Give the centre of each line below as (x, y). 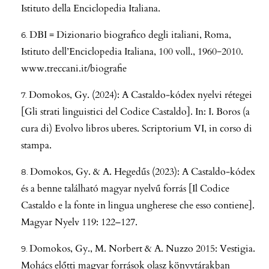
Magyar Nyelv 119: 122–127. (79, 222)
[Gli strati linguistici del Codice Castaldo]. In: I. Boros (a (135, 111)
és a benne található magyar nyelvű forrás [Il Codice (125, 188)
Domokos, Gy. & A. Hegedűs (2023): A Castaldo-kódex (143, 171)
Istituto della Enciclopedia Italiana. (91, 8)
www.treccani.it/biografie (74, 68)
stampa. (36, 145)
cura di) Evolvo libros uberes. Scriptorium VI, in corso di (137, 128)
